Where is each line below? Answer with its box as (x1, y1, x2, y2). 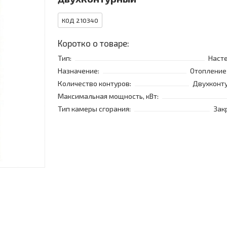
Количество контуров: (58, 79, 131, 88)
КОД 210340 (62, 17, 98, 24)
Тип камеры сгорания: (58, 104, 131, 113)
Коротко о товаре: (58, 38, 129, 49)
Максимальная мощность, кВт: (58, 92, 159, 101)
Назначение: (58, 66, 99, 75)
